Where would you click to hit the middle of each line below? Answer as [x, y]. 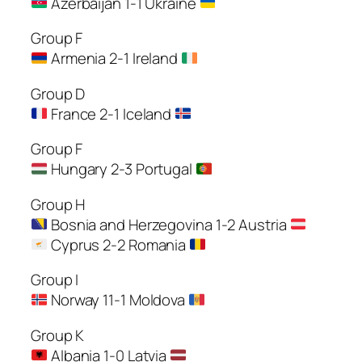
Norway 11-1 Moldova [118, 300]
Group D [58, 93]
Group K [58, 335]
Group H [58, 204]
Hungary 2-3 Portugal [122, 169]
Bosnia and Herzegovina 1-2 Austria [169, 224]
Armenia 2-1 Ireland [114, 59]
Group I [55, 280]
